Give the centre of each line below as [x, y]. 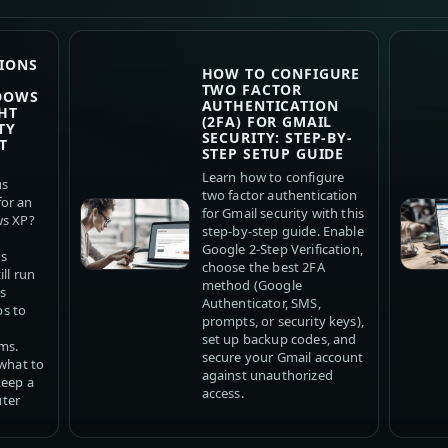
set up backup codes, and [279, 339]
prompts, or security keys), [282, 321]
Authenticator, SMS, [261, 303]
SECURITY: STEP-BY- [277, 138]
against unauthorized [267, 375]
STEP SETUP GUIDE [273, 154]
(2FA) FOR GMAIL [267, 122]
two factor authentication [279, 195]
